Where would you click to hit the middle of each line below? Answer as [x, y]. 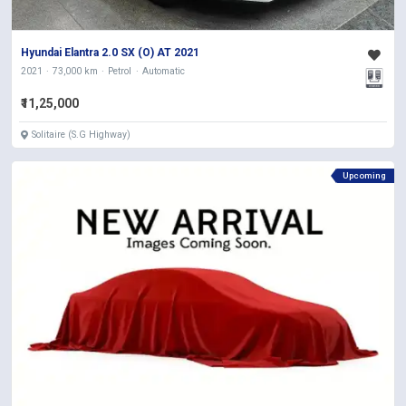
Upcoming [365, 176]
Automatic [163, 72]
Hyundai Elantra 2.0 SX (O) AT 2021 [111, 53]
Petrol [120, 72]
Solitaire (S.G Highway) [81, 135]
